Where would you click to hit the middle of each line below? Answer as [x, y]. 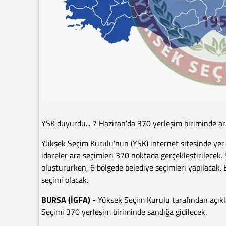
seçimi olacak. [65, 180]
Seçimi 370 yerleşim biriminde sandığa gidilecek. [124, 212]
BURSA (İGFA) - [70, 200]
